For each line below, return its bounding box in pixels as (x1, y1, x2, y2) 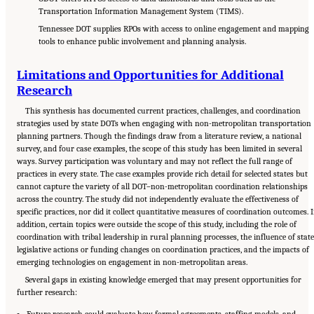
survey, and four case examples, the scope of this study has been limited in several (17, 144, 302, 154)
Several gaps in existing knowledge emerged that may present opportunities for (25, 275, 302, 285)
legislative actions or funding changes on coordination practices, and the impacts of (17, 245, 309, 255)
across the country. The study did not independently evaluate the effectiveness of (17, 194, 299, 205)
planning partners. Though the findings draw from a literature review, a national (17, 131, 301, 142)
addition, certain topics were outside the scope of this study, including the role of (17, 219, 296, 230)
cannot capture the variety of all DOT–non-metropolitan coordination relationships (17, 182, 308, 192)
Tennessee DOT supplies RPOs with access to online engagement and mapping (38, 24, 309, 34)
